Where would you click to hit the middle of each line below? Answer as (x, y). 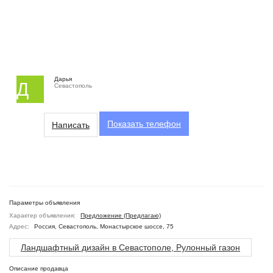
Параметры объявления (44, 202)
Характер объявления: (42, 215)
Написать (71, 125)
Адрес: (19, 226)
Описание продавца (39, 268)
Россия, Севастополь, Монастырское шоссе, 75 (103, 226)
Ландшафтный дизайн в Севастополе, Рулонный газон (130, 247)
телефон (163, 124)
